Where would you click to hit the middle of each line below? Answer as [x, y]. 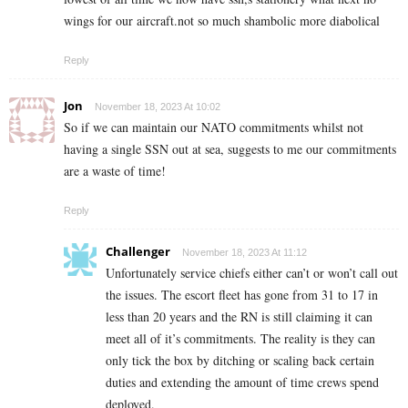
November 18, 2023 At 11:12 [245, 253]
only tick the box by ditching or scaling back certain [240, 361]
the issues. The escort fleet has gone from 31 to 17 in [242, 295]
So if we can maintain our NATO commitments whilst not [214, 127]
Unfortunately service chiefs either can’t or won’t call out [252, 273]
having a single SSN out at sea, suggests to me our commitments [230, 149]
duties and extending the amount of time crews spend [242, 382]
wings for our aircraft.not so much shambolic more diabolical [222, 21]
